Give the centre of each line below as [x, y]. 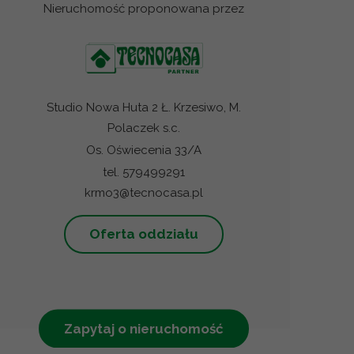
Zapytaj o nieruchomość [144, 328]
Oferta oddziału [144, 233]
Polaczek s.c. [144, 128]
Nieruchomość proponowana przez [144, 9]
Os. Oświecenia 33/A [144, 150]
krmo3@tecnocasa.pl [144, 192]
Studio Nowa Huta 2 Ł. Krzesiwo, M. [144, 107]
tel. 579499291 [144, 172]
